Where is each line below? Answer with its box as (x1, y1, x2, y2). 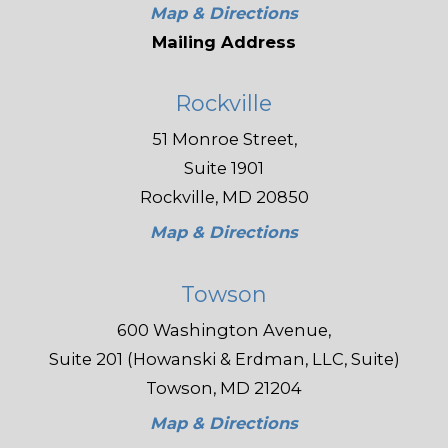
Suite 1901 (184, 157, 264, 178)
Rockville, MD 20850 (139, 186, 309, 207)
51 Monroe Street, (151, 128, 297, 149)
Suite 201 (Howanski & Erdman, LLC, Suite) (48, 349, 400, 370)
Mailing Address (152, 32, 296, 53)
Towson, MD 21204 (146, 378, 302, 399)
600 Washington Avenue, (117, 320, 331, 341)
